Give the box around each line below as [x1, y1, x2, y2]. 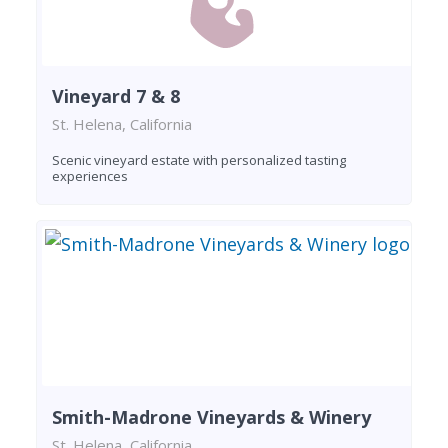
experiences [52, 167, 128, 186]
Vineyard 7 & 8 [52, 84, 180, 109]
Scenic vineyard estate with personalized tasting [52, 151, 346, 170]
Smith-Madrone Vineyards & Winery [52, 404, 371, 429]
